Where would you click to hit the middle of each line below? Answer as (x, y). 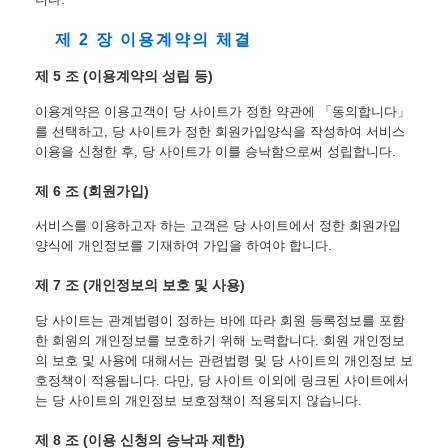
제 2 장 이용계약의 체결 (153, 40)
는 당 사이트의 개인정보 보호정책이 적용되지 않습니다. (198, 400)
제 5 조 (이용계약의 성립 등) (124, 75)
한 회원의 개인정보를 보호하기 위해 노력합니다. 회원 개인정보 (220, 340)
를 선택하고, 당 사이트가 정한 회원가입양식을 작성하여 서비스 (220, 131)
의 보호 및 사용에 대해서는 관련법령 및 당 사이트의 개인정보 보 (224, 360)
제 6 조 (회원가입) (92, 190)
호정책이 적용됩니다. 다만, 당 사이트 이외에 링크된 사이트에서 (222, 380)
